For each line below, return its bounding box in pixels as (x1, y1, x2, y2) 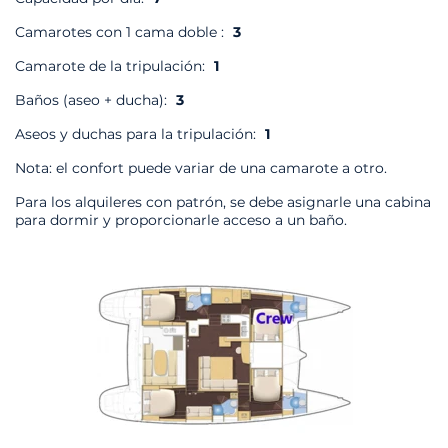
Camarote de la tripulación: (15, 57, 209, 76)
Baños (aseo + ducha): (15, 91, 171, 110)
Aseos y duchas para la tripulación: (15, 125, 260, 144)
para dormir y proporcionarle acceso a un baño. (15, 211, 347, 230)
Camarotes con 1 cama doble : (15, 23, 228, 42)
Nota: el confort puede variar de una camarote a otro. (15, 159, 387, 178)
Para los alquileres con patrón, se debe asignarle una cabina (15, 193, 431, 212)
